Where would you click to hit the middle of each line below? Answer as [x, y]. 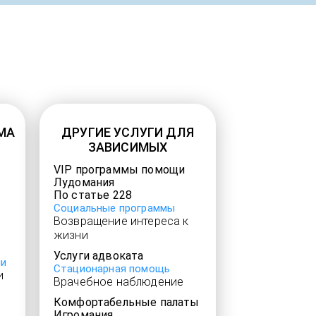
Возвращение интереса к [121, 221]
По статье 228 [93, 195]
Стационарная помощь [112, 269]
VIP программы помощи [120, 170]
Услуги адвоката [99, 256]
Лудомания [84, 182]
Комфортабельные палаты [127, 302]
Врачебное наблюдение [119, 282]
